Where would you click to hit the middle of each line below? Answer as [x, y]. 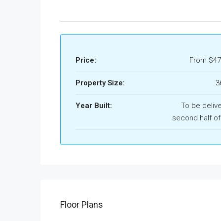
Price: [86, 60]
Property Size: [100, 83]
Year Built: [94, 106]
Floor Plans [82, 204]
